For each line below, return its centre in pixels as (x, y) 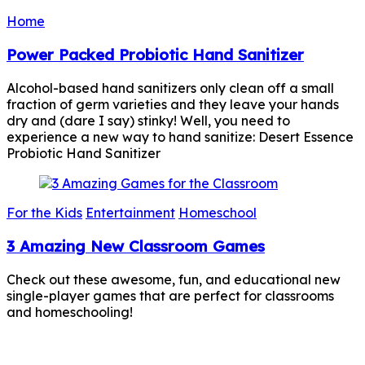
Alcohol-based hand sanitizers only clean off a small (170, 88)
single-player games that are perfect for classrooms (170, 295)
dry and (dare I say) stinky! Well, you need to (148, 120)
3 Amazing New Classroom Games (136, 246)
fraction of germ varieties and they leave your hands (173, 104)
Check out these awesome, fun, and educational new (174, 279)
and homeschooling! (70, 312)
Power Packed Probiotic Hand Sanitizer (155, 54)
